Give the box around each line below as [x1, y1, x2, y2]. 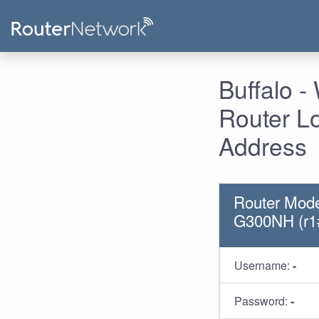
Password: [234, 292, 291, 309]
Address [219, 127, 307, 163]
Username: [234, 256, 293, 273]
